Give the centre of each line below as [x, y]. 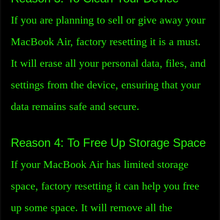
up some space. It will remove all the [92, 207]
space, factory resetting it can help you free [105, 186]
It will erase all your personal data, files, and [109, 63]
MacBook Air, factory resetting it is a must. [106, 41]
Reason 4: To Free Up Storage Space [109, 143]
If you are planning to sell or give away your [108, 20]
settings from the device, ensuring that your [106, 85]
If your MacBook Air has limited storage [100, 164]
